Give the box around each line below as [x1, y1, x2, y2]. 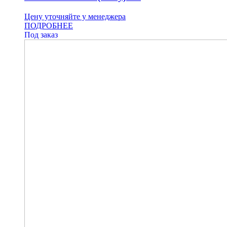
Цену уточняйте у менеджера [24, 12, 126, 21]
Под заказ [24, 30, 58, 39]
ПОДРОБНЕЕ [24, 21, 73, 30]
